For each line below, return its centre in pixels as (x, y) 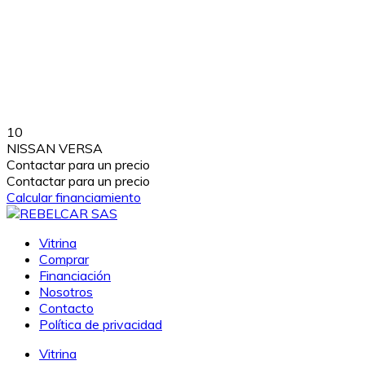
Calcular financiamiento (74, 197)
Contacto (66, 308)
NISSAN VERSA (55, 148)
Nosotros (66, 291)
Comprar (64, 259)
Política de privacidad (101, 324)
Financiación (75, 275)
